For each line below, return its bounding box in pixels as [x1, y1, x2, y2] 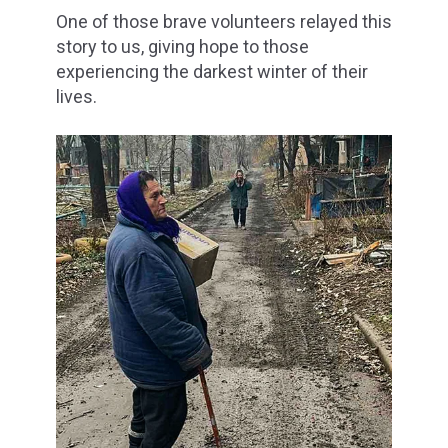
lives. [56, 86, 97, 108]
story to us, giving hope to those [56, 36, 309, 58]
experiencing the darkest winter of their [56, 61, 368, 83]
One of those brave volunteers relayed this [56, 11, 392, 33]
